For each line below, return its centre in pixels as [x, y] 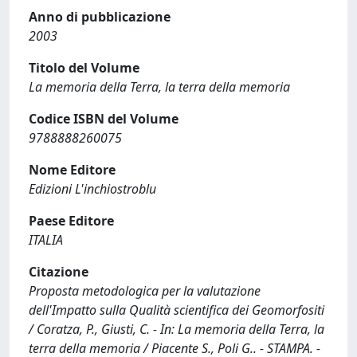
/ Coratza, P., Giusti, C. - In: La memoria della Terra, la [177, 329]
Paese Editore [71, 221]
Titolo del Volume [84, 68]
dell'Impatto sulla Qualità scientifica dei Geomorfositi [177, 310]
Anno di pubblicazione [100, 17]
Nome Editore [72, 170]
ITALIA [46, 240]
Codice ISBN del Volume [104, 119]
